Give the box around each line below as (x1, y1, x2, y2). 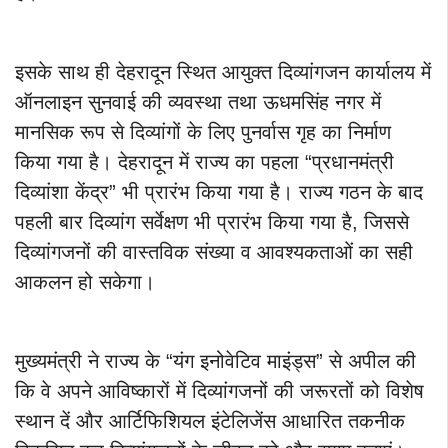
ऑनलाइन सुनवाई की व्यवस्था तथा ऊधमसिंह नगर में (15, 91, 381, 114)
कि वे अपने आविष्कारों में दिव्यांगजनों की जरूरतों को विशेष (15, 380, 424, 403)
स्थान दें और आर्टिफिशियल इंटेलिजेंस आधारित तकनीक (15, 410, 405, 433)
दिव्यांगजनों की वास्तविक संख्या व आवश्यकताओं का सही (15, 241, 413, 264)
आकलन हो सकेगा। (15, 271, 155, 294)
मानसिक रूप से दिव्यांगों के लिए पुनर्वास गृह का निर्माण (15, 121, 391, 144)
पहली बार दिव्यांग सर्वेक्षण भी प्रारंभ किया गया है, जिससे (15, 211, 409, 234)
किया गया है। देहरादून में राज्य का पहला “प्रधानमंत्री (15, 151, 394, 174)
